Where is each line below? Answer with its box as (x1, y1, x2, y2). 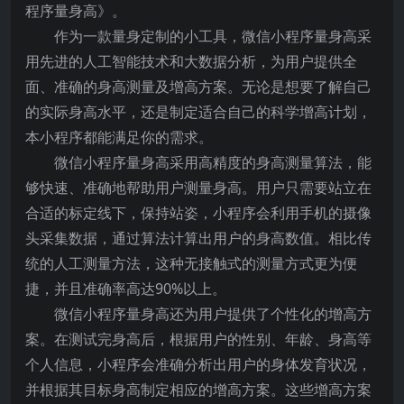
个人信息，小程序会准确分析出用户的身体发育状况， (25, 354, 372, 374)
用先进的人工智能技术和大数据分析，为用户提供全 (25, 51, 357, 71)
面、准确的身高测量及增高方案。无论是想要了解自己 (25, 77, 372, 96)
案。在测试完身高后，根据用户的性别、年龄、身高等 (25, 329, 372, 349)
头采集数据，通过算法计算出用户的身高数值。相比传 (25, 228, 372, 248)
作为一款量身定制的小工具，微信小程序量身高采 (54, 26, 372, 46)
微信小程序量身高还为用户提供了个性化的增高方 (54, 304, 372, 324)
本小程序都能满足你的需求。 (25, 127, 213, 147)
